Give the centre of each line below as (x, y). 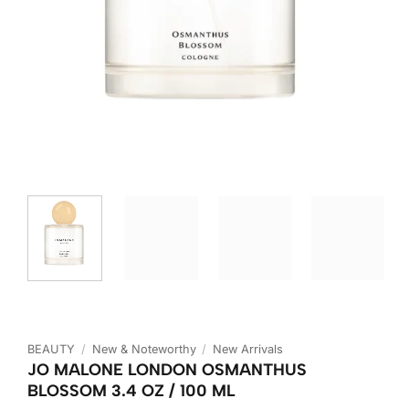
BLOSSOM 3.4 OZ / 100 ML (131, 390)
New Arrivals (248, 349)
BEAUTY (51, 349)
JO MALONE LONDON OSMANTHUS (167, 369)
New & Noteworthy (144, 349)
